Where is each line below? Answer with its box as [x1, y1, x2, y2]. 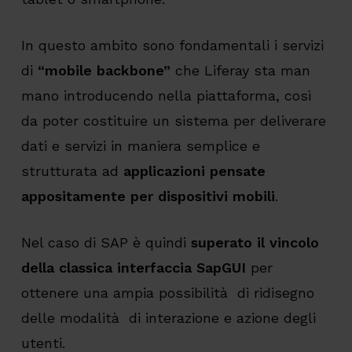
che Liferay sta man [170, 62, 310, 79]
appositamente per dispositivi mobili [20, 188, 275, 205]
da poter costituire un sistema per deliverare [20, 112, 326, 130]
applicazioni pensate [123, 163, 266, 180]
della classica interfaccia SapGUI [20, 259, 246, 277]
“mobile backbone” [37, 62, 170, 79]
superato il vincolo [190, 234, 319, 251]
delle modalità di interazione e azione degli [20, 310, 316, 327]
